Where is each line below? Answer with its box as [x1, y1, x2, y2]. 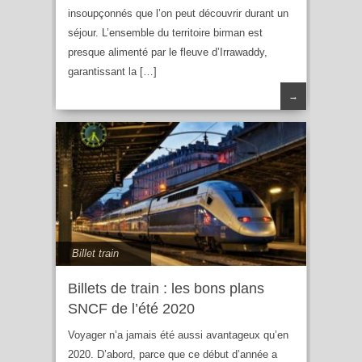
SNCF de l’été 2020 [68, 300, 195, 317]
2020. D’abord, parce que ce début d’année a [68, 347, 277, 360]
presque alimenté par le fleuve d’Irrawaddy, [68, 45, 267, 58]
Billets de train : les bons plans [68, 280, 264, 297]
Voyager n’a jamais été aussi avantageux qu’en [68, 328, 288, 341]
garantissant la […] [68, 65, 157, 78]
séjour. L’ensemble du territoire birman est [68, 26, 263, 39]
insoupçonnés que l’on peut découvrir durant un [68, 6, 288, 19]
